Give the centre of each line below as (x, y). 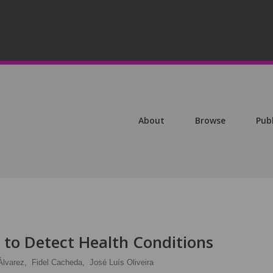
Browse (210, 120)
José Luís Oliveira (122, 262)
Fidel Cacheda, (58, 262)
